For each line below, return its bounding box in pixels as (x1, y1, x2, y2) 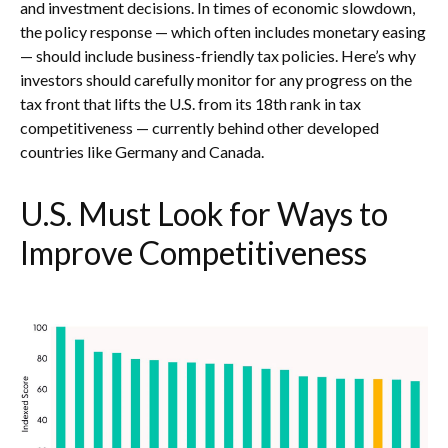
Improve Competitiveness (20, 233, 367, 273)
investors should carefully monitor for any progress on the (20, 70, 412, 90)
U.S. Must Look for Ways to (20, 194, 388, 234)
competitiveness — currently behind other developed (20, 118, 379, 138)
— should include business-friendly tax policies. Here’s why (20, 46, 416, 66)
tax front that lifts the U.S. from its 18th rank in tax (20, 94, 361, 114)
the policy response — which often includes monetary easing (20, 22, 426, 42)
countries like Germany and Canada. (20, 142, 264, 162)
